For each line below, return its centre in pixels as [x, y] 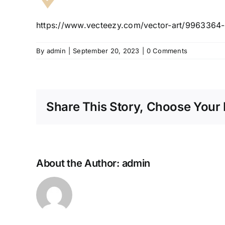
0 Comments [167, 51]
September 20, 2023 [106, 51]
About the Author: [79, 163]
